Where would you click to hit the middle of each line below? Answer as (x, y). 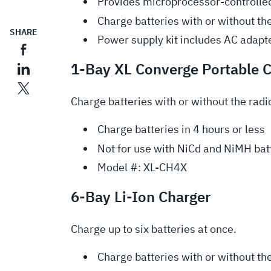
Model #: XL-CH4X (142, 168)
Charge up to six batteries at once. (154, 229)
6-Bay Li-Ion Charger (141, 197)
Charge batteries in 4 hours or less (181, 129)
